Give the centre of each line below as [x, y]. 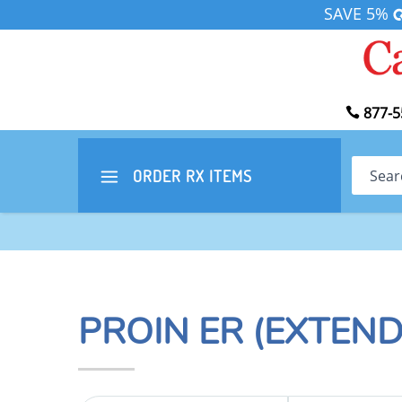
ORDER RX [169, 176]
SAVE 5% [358, 14]
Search [374, 166]
